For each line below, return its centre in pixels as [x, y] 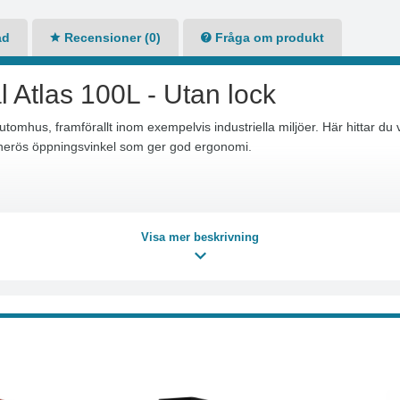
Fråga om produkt [268, 37]
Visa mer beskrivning [200, 237]
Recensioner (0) [111, 37]
